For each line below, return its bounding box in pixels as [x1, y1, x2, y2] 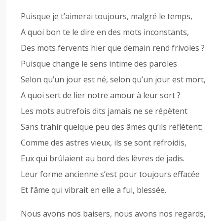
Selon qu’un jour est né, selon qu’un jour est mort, [21, 74, 206, 85]
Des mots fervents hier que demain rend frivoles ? [21, 42, 205, 53]
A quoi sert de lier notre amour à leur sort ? [21, 90, 181, 101]
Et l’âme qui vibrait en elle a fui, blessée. [21, 184, 166, 195]
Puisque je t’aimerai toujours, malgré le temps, [21, 11, 192, 22]
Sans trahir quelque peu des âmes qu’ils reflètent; [21, 121, 202, 132]
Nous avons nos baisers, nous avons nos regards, [21, 208, 206, 219]
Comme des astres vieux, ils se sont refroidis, [21, 137, 186, 148]
